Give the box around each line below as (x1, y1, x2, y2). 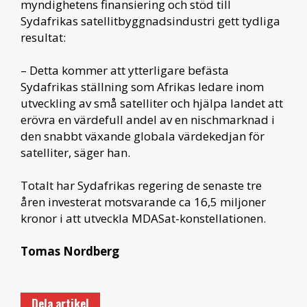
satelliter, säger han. (21, 145, 130, 161)
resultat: (21, 29, 66, 46)
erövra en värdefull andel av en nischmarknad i (21, 112, 275, 128)
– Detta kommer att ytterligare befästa (21, 62, 229, 79)
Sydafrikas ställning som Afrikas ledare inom (21, 79, 264, 95)
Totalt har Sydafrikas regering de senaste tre (21, 177, 262, 194)
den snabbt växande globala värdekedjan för (21, 128, 265, 145)
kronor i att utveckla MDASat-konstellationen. (21, 210, 266, 227)
